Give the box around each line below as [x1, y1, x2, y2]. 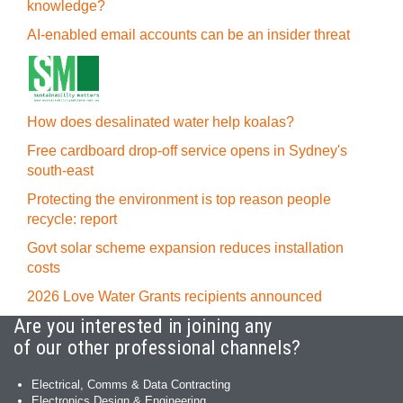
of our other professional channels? [13, 336, 301, 359]
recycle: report [27, 211, 117, 227]
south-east [27, 163, 94, 178]
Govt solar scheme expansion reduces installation [27, 240, 344, 255]
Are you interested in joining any [13, 315, 273, 337]
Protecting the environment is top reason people [27, 192, 331, 207]
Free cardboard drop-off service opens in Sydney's [27, 143, 347, 158]
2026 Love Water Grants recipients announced [27, 289, 322, 304]
